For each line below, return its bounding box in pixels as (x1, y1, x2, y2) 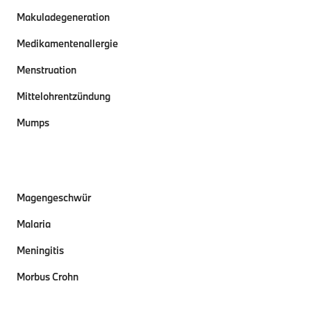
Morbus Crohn (17, 270, 78, 283)
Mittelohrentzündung (17, 90, 110, 103)
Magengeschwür (17, 191, 91, 204)
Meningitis (17, 244, 64, 257)
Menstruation (17, 63, 76, 76)
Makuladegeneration (17, 10, 110, 24)
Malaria (17, 217, 51, 230)
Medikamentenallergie (17, 37, 118, 50)
